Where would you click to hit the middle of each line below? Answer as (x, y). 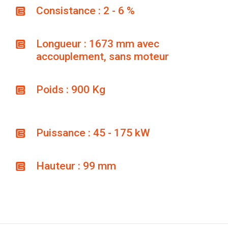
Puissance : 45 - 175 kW (93, 133)
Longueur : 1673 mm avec (98, 44)
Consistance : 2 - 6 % (86, 10)
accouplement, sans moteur (103, 56)
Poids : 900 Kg (71, 89)
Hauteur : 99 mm (76, 166)
